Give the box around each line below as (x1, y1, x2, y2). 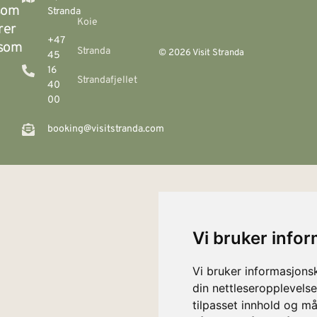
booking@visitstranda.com (47, 123, 164, 136)
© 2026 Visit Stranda (158, 47, 244, 59)
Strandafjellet (77, 74, 138, 87)
